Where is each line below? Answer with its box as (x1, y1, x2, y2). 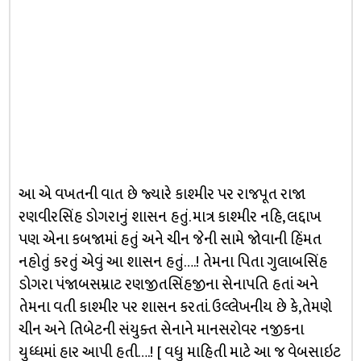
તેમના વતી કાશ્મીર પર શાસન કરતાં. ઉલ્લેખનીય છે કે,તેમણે (18, 294, 332, 320)
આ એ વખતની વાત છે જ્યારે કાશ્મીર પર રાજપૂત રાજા (18, 181, 305, 207)
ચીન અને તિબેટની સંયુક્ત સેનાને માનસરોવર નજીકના (18, 317, 304, 342)
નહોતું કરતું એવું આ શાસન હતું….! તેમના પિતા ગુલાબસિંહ (18, 249, 327, 275)
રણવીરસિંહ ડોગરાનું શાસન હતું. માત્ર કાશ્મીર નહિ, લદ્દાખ (18, 204, 321, 230)
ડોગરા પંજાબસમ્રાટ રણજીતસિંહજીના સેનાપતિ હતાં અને (18, 272, 318, 297)
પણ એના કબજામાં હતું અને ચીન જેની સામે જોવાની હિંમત (18, 226, 322, 252)
